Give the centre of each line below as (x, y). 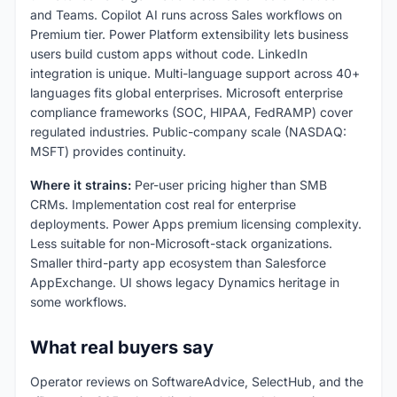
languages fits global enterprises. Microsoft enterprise (187, 93)
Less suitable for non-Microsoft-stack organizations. (181, 244)
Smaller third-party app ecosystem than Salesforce (178, 263)
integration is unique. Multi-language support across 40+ (195, 74)
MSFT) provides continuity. (108, 152)
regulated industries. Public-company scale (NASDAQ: (188, 132)
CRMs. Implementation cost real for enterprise (163, 205)
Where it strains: (81, 185)
